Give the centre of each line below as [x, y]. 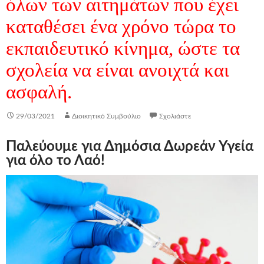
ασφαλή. [39, 92]
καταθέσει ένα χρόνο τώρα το [121, 27]
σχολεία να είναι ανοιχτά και [118, 70]
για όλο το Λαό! [55, 161]
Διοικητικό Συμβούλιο [106, 116]
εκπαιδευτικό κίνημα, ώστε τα [123, 48]
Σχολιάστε [175, 116]
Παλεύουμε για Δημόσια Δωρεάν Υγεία [130, 147]
